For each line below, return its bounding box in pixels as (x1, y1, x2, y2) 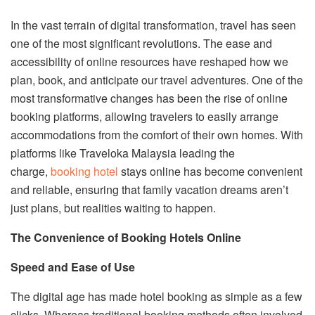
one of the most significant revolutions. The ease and (11, 34, 272, 51)
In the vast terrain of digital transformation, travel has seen (11, 16, 296, 33)
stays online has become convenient (118, 162, 302, 179)
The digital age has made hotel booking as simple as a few (11, 288, 302, 304)
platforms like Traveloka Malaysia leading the (11, 144, 235, 161)
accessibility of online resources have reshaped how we (11, 53, 288, 70)
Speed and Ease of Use (11, 258, 135, 275)
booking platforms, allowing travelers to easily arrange (11, 108, 278, 124)
